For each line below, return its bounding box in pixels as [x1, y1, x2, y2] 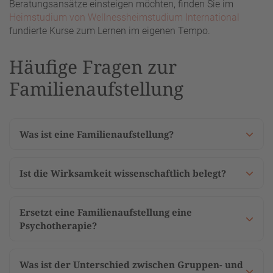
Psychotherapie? [19, 219, 97, 232]
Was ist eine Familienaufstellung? [19, 128, 174, 141]
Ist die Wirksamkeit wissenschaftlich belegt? [19, 167, 226, 180]
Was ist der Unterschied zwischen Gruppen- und [19, 258, 243, 271]
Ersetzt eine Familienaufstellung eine [19, 206, 192, 219]
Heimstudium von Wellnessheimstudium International [9, 12, 239, 24]
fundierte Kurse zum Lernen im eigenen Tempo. [9, 25, 210, 37]
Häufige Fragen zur [9, 54, 177, 80]
